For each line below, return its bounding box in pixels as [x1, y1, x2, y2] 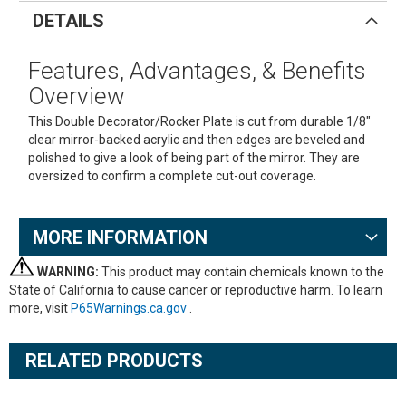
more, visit [9, 301, 71, 315]
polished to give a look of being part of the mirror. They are [27, 150, 360, 165]
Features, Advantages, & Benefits [27, 57, 366, 84]
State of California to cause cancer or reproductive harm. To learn [9, 283, 382, 297]
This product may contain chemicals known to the [99, 265, 384, 279]
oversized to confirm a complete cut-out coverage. [27, 169, 316, 183]
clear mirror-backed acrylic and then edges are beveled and [27, 132, 365, 147]
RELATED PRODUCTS [25, 350, 203, 372]
